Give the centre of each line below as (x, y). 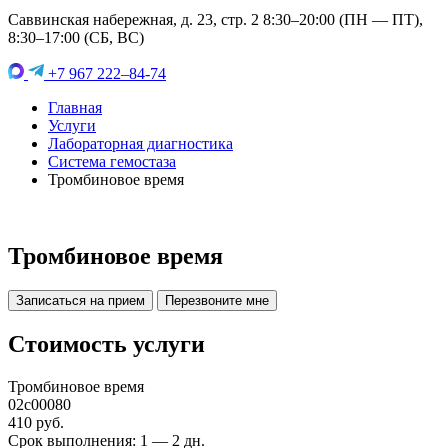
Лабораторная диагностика (140, 143)
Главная (75, 107)
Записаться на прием (80, 300)
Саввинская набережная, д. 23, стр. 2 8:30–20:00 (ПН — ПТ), (215, 19)
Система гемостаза (112, 161)
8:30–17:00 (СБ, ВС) (76, 37)
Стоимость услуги (106, 343)
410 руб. (36, 422)
